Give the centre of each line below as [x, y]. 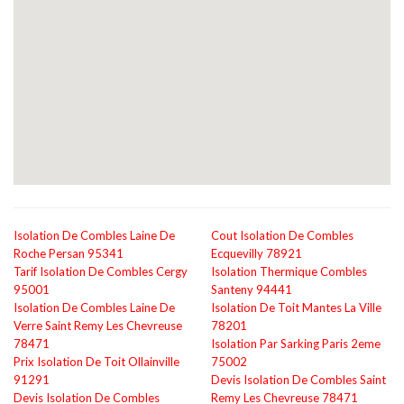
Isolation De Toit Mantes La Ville [296, 308]
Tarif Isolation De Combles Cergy [101, 271]
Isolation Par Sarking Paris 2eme [296, 344]
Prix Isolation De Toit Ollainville [96, 362]
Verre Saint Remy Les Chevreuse [98, 326]
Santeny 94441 [252, 289]
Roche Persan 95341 [69, 253]
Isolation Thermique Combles [289, 271]
